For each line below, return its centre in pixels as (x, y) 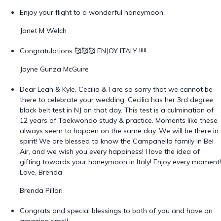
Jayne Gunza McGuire (54, 69)
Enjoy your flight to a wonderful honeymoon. (92, 12)
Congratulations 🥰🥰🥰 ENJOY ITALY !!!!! (83, 51)
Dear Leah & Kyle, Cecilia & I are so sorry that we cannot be (116, 89)
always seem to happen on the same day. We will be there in (119, 131)
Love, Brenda (41, 172)
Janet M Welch (43, 31)
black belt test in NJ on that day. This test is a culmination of (117, 110)
